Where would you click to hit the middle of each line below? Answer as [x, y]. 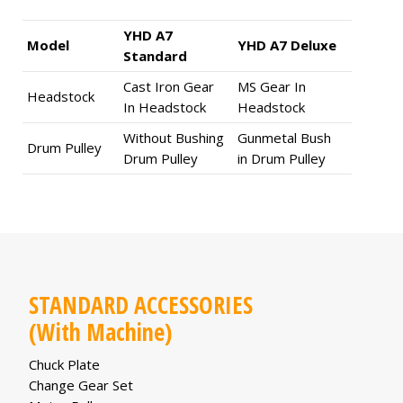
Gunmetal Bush [284, 137]
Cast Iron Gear [169, 86]
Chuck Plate [64, 364]
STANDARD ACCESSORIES [141, 304]
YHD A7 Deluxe [287, 45]
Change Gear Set [81, 385]
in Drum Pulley [282, 158]
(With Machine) [100, 331]
